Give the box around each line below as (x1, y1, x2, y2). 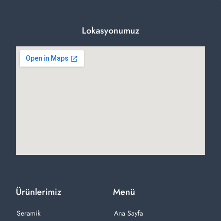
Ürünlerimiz (16, 185, 62, 199)
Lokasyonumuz (81, 24, 140, 37)
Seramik (16, 208, 40, 219)
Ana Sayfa (113, 208, 143, 219)
